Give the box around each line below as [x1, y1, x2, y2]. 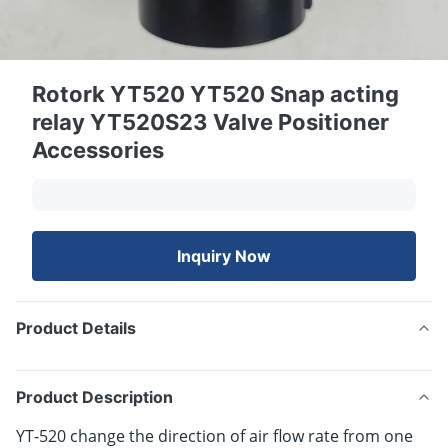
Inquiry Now [177, 246, 271, 266]
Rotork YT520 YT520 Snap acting [32, 81, 399, 107]
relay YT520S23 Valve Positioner [32, 109, 389, 135]
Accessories [32, 137, 164, 163]
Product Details [16, 318, 136, 338]
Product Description [16, 387, 173, 407]
